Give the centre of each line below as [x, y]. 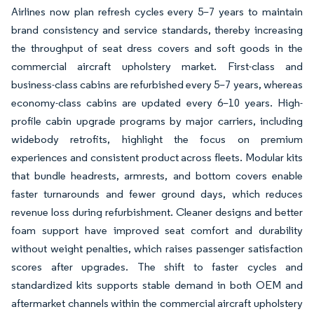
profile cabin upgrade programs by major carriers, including [157, 121]
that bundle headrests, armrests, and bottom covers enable [157, 176]
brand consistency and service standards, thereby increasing [157, 30]
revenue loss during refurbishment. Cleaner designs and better [157, 212]
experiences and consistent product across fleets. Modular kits [157, 157]
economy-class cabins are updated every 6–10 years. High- [157, 103]
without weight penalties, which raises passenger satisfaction [157, 248]
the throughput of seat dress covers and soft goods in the [157, 48]
